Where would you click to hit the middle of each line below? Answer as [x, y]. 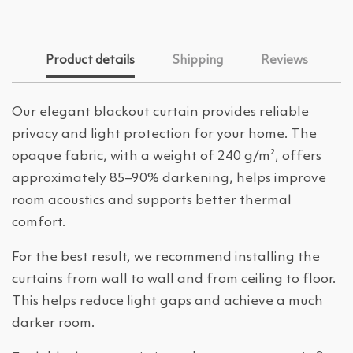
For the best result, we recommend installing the [166, 258]
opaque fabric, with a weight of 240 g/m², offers [167, 157]
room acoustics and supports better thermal [152, 201]
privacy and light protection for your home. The [164, 135]
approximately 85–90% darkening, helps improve [169, 179]
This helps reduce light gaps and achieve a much [167, 302]
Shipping [197, 61]
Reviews [284, 61]
